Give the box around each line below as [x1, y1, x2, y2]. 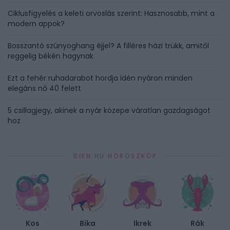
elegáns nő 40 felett [8, 83, 81, 94]
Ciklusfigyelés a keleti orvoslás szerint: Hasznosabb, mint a [8, 8, 215, 19]
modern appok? [8, 18, 65, 29]
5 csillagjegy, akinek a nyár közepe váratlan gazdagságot [8, 105, 210, 116]
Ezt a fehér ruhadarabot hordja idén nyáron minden [8, 73, 193, 84]
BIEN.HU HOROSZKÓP [73, 151, 158, 161]
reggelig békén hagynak [8, 51, 93, 62]
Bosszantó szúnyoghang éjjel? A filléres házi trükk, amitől [8, 41, 209, 51]
